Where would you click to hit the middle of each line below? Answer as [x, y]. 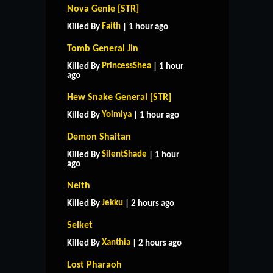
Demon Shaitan [99, 137]
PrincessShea [126, 66]
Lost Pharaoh [94, 265]
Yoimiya [117, 115]
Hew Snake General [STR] [119, 97]
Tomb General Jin [103, 48]
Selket [80, 225]
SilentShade [124, 154]
